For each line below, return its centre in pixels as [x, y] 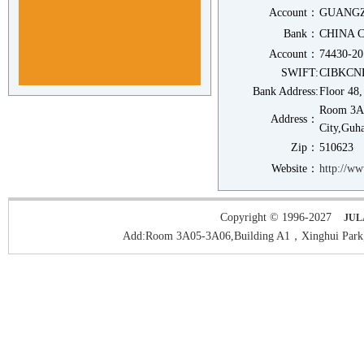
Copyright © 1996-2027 [275, 217]
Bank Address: [286, 91]
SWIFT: [300, 73]
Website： [295, 169]
